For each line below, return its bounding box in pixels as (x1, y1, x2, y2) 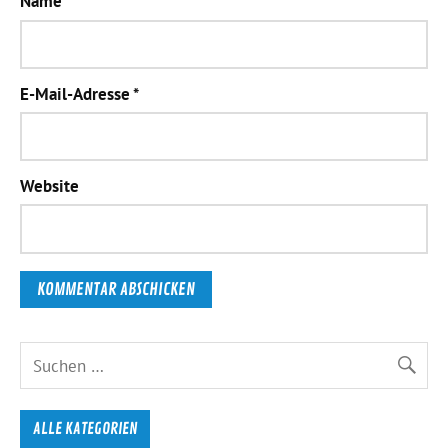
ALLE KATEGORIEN (32, 418, 137, 439)
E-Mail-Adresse (20, 82, 134, 105)
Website (20, 175, 80, 198)
